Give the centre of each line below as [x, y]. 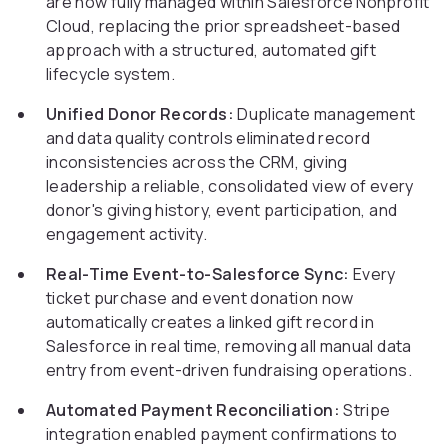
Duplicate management [324, 114]
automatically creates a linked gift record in [210, 322]
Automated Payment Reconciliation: [193, 410]
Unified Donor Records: [140, 114]
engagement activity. [127, 234]
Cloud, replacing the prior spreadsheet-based [223, 26]
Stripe [365, 410]
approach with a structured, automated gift [211, 50]
